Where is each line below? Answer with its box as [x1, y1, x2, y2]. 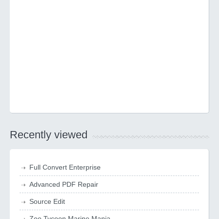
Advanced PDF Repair [29, 180, 98, 188]
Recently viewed [10, 129, 88, 141]
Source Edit [29, 197, 65, 205]
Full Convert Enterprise [29, 163, 101, 171]
